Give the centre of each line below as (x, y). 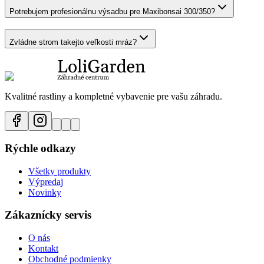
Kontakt (43, 249)
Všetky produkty (60, 171)
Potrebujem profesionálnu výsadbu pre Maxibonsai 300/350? (112, 11)
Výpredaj (46, 181)
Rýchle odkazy (40, 148)
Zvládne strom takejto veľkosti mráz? (73, 42)
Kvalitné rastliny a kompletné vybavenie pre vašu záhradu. (113, 97)
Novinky (45, 192)
